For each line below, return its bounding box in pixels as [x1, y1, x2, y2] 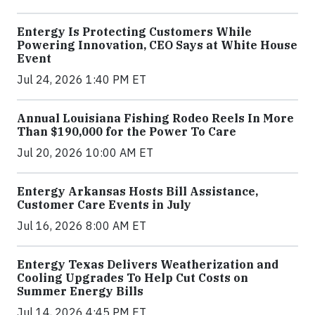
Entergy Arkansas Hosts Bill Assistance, [17, 184, 258, 198]
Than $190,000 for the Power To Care [17, 124, 236, 139]
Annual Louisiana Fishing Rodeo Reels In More [17, 111, 294, 125]
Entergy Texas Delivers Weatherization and [17, 257, 278, 271]
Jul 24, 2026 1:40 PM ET [17, 72, 146, 86]
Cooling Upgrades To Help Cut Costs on [17, 271, 248, 285]
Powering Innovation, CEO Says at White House [17, 38, 297, 52]
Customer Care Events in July [17, 198, 191, 212]
